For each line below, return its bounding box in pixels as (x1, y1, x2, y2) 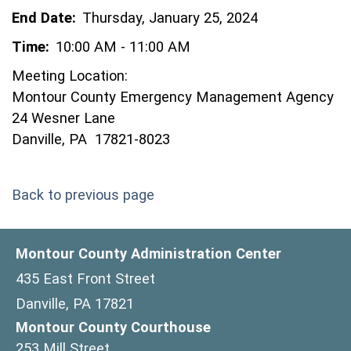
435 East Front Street (16, 270, 155, 287)
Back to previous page (12, 186, 154, 203)
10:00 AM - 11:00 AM (56, 38, 190, 55)
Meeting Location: (12, 67, 128, 84)
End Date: (12, 9, 76, 26)
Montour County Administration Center (16, 245, 281, 262)
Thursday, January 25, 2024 (82, 9, 258, 26)
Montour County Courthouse (16, 319, 211, 335)
